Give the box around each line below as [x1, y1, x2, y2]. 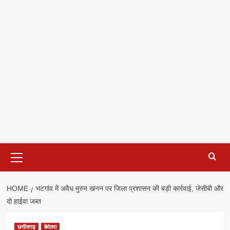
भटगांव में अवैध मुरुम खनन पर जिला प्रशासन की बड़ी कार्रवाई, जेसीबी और [35, 184, 223, 193]
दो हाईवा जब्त [6, 197, 41, 206]
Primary [18, 144, 44, 153]
